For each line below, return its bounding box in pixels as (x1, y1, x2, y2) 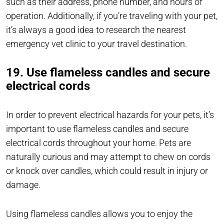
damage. (6, 179, 42, 190)
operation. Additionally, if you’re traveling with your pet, (6, 10, 217, 21)
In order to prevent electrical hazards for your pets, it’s (6, 109, 214, 120)
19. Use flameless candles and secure (6, 65, 210, 80)
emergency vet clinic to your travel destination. (6, 38, 187, 49)
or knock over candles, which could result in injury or (6, 165, 208, 176)
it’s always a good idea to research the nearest (6, 24, 186, 35)
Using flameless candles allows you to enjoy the (6, 208, 192, 219)
